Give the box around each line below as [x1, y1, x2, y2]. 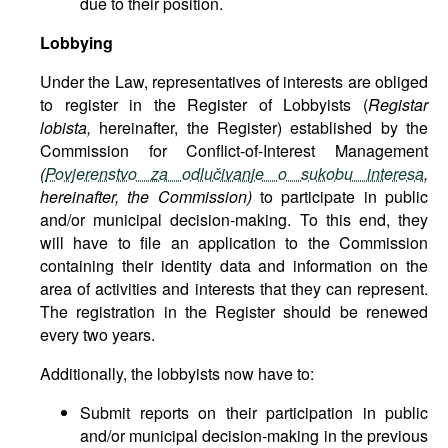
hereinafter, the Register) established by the [99, 116, 429, 139]
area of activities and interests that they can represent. [40, 277, 428, 300]
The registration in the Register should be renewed [40, 300, 428, 323]
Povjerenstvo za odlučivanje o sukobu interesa [45, 162, 424, 185]
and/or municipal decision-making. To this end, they [40, 208, 428, 231]
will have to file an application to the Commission [40, 231, 428, 254]
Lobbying [40, 31, 113, 54]
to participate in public [251, 185, 429, 208]
